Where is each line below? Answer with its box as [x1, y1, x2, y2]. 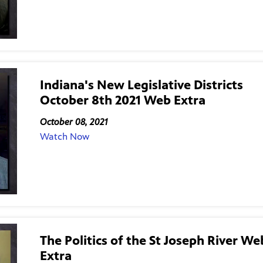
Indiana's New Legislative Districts [39, 76, 243, 93]
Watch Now [39, 130, 89, 142]
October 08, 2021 [39, 116, 107, 127]
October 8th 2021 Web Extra [39, 92, 205, 108]
